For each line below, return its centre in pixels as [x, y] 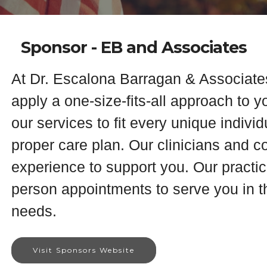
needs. [38, 211]
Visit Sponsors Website [84, 250]
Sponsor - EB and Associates [133, 47]
